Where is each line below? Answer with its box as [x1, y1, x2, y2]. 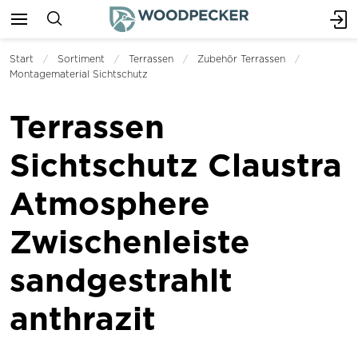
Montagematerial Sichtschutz [10, 69, 148, 79]
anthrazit [10, 300, 156, 336]
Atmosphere [10, 185, 210, 221]
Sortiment [58, 54, 105, 64]
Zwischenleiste [10, 224, 250, 259]
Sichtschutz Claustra [10, 147, 342, 182]
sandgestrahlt [10, 262, 233, 297]
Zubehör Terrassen [197, 54, 285, 64]
